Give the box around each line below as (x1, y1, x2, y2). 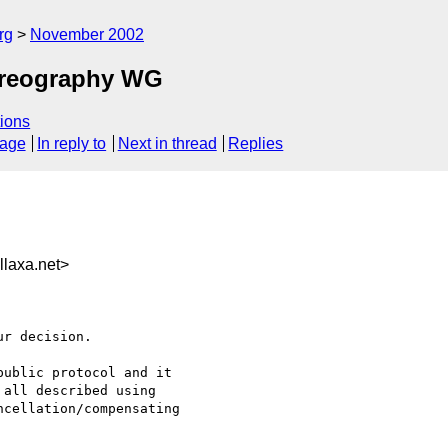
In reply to (37, 135, 107, 153)
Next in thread (117, 135, 217, 153)
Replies (228, 135, 284, 153)
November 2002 (30, 26, 144, 43)
